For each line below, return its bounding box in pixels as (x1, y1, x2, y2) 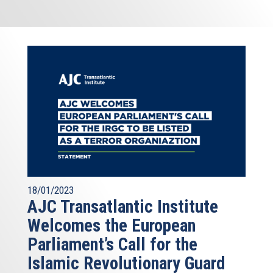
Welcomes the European (27, 215, 196, 236)
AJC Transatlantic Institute (27, 196, 218, 218)
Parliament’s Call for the (27, 234, 197, 255)
